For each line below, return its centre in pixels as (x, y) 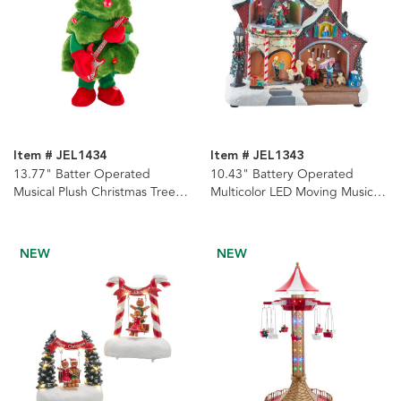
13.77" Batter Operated (82, 175)
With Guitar (46, 210)
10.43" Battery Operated (282, 175)
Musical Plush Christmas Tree (94, 192)
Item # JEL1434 (60, 156)
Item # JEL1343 (256, 156)
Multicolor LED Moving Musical (296, 192)
